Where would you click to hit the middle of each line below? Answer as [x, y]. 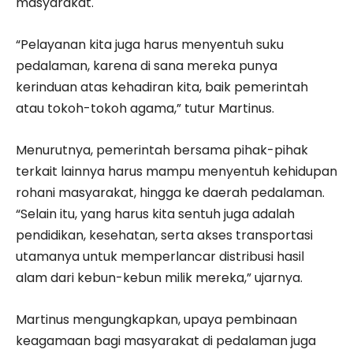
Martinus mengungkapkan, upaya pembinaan [156, 319]
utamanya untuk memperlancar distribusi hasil [160, 256]
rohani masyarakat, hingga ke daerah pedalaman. [170, 192]
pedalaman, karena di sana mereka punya [147, 65]
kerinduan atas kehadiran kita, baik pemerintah [162, 87]
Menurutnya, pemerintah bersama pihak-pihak [162, 150]
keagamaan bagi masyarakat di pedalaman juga [166, 340]
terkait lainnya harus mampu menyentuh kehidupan [176, 171]
